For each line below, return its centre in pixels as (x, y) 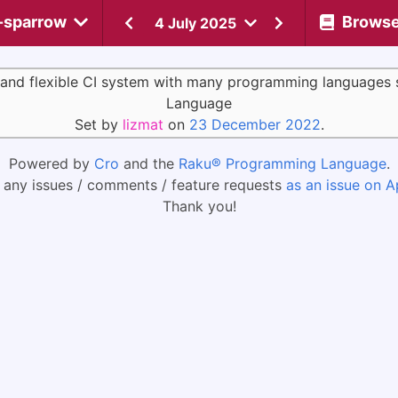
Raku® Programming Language (282, 163)
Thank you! (199, 206)
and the (148, 163)
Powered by (51, 163)
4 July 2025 (195, 23)
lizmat (143, 124)
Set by (98, 124)
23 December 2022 (255, 124)
